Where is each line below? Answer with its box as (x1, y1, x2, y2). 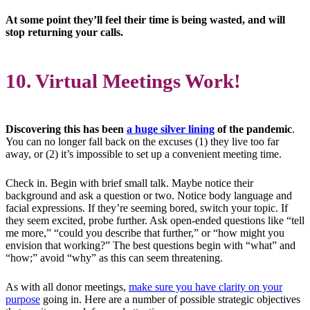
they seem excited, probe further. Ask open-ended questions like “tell (6, 215, 304, 227)
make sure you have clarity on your (129, 281, 282, 293)
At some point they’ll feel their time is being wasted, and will (6, 13, 285, 26)
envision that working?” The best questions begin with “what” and (6, 239, 295, 252)
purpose (6, 293, 40, 306)
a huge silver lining (127, 123, 215, 136)
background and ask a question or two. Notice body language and (6, 190, 292, 202)
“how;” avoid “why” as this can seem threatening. (6, 252, 223, 264)
